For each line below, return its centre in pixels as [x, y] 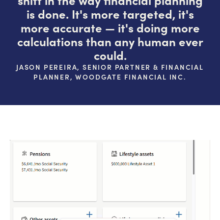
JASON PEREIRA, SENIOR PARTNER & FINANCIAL [110, 67]
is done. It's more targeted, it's [110, 14]
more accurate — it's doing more [110, 27]
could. [110, 55]
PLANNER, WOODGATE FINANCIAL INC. [110, 77]
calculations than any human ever [110, 41]
